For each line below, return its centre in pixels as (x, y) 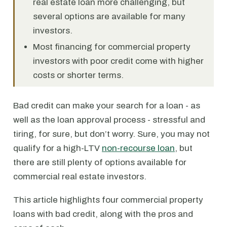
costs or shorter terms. (78, 75)
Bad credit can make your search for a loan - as (107, 106)
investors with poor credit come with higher (118, 61)
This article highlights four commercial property (108, 200)
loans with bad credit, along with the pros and (103, 214)
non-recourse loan (138, 148)
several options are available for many (109, 16)
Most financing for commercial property (112, 47)
